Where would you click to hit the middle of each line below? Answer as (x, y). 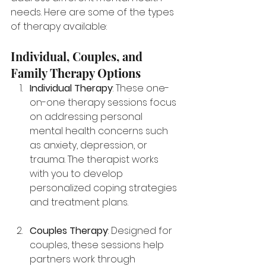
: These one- (141, 88)
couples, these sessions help (98, 245)
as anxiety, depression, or (90, 145)
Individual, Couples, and (78, 56)
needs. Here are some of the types (94, 12)
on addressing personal (87, 117)
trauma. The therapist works (95, 160)
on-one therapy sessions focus (104, 103)
